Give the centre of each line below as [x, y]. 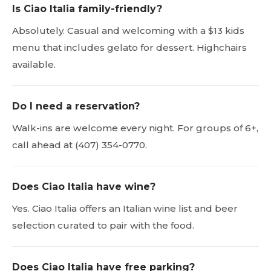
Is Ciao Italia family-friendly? [87, 8]
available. [34, 64]
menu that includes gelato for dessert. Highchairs [129, 47]
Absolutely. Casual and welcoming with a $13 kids [128, 30]
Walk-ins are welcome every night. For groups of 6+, [135, 128]
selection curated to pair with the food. [103, 225]
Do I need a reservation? [76, 106]
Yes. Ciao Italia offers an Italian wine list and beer [125, 208]
